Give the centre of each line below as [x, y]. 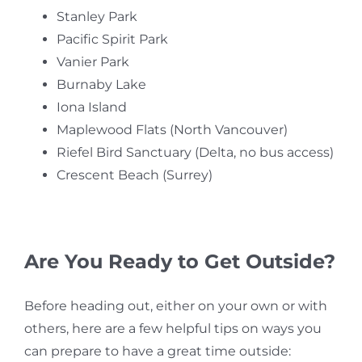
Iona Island [91, 107]
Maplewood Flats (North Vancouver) [172, 130]
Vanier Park [93, 62]
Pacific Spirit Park [112, 39]
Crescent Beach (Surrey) [134, 175]
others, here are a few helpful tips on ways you [173, 328]
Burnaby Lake [101, 84]
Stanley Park [97, 17]
